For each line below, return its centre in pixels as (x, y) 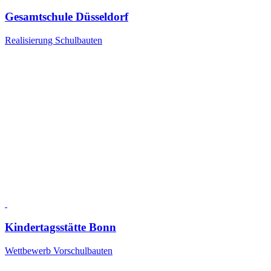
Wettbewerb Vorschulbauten (59, 250)
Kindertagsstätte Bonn (60, 227)
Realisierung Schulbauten (54, 41)
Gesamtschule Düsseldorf (67, 17)
